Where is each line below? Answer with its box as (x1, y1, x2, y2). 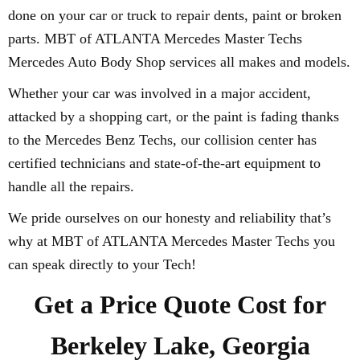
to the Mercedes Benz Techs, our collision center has (8, 132, 317, 148)
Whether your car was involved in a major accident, (8, 85, 311, 101)
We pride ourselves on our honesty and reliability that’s (8, 210, 331, 226)
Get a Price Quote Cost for (34, 290, 326, 319)
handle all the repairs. (8, 178, 134, 194)
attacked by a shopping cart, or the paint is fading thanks (8, 108, 339, 125)
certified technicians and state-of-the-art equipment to (8, 155, 321, 171)
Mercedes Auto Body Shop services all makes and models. (8, 54, 350, 70)
